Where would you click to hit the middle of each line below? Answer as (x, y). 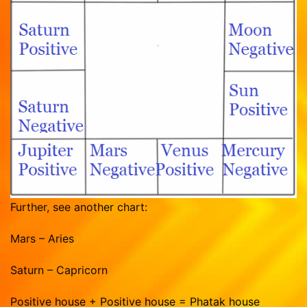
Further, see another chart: (79, 207)
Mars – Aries (42, 239)
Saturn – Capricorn (59, 270)
